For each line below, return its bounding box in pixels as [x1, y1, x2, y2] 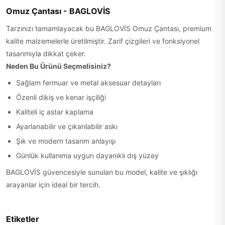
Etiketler [6, 214, 39, 224]
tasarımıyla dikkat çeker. [6, 49, 86, 58]
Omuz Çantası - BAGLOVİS [6, 6, 110, 16]
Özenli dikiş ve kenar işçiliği [16, 93, 106, 101]
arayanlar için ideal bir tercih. [6, 180, 100, 189]
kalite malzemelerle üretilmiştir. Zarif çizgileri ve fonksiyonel [6, 37, 199, 45]
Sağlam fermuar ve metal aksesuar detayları [16, 78, 161, 87]
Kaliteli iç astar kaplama [16, 107, 93, 116]
